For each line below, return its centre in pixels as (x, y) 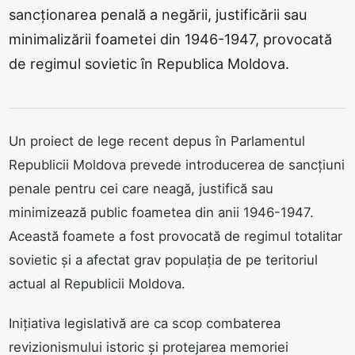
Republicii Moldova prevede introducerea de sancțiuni (177, 165)
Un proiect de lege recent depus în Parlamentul (157, 141)
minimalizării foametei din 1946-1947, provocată (170, 39)
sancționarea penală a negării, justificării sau (158, 14)
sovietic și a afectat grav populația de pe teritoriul (163, 260)
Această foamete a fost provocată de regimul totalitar (176, 237)
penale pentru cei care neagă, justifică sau (141, 189)
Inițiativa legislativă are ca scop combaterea (145, 324)
